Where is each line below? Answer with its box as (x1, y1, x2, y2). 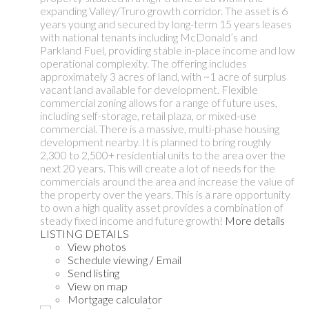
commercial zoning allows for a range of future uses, (40, 95, 277, 109)
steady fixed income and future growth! (40, 213, 223, 227)
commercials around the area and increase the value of (40, 174, 295, 188)
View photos (68, 239, 126, 253)
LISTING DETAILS (40, 226, 129, 240)
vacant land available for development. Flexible (40, 82, 258, 96)
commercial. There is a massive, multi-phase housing (40, 121, 279, 135)
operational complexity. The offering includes (40, 56, 247, 70)
